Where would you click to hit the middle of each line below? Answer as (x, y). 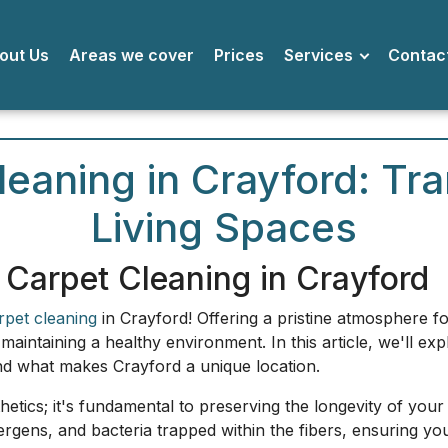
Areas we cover (140, 55)
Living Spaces (224, 227)
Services (327, 55)
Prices (247, 55)
